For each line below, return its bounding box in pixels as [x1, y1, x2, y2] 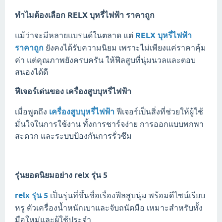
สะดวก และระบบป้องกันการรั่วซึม [15, 131, 132, 141]
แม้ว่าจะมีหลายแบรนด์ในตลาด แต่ [15, 31, 135, 40]
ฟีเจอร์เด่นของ [15, 87, 66, 97]
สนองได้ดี [15, 67, 48, 77]
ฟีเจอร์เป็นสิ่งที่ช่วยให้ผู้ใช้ [114, 107, 203, 116]
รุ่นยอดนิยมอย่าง [15, 170, 74, 180]
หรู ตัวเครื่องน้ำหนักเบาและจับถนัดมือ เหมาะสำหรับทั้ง [15, 203, 203, 213]
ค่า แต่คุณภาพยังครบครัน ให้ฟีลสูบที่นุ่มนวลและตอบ [15, 55, 196, 65]
